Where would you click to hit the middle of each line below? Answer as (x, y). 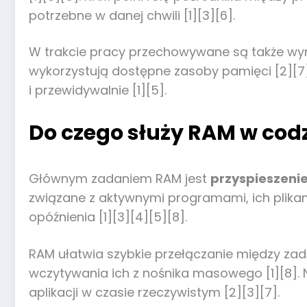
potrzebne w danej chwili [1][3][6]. (132, 15)
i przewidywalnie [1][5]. (98, 90)
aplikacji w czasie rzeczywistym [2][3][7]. (154, 292)
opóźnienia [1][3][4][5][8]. (108, 217)
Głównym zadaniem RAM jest (120, 179)
